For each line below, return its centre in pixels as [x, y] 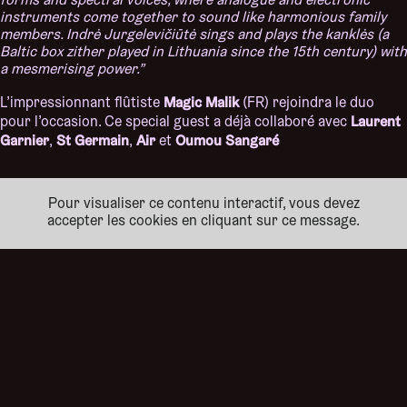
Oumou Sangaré [227, 140]
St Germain [91, 140]
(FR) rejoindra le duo [307, 103]
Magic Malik [201, 102]
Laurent [376, 121]
